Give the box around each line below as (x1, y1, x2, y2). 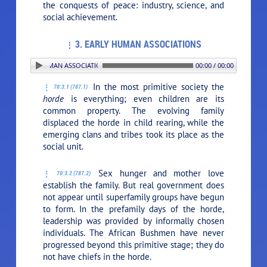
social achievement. (43, 11, 118, 23)
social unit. (43, 140, 84, 152)
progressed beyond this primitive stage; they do (43, 238, 224, 250)
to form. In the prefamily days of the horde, (43, 203, 224, 215)
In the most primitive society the (88, 80, 224, 92)
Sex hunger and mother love (91, 167, 224, 179)
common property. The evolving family (43, 104, 224, 116)
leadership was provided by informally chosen (43, 215, 224, 226)
